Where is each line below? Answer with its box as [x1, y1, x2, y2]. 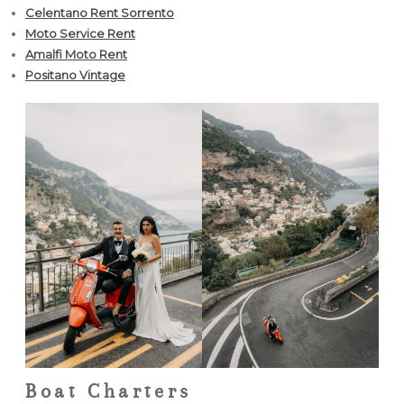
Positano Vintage [25, 67, 125, 82]
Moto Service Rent [25, 25, 135, 41]
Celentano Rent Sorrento [25, 5, 174, 20]
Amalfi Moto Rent [25, 46, 127, 61]
